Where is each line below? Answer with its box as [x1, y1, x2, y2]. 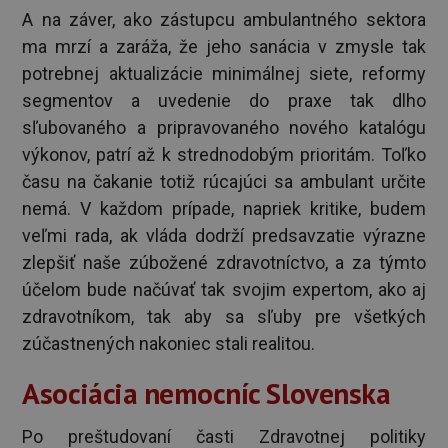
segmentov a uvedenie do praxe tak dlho [22, 89, 426, 111]
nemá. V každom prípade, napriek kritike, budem [22, 197, 426, 219]
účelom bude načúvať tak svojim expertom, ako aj [22, 278, 426, 300]
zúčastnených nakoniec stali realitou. [22, 332, 316, 354]
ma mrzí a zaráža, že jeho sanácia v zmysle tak [22, 35, 426, 57]
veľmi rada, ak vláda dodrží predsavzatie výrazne [22, 224, 426, 246]
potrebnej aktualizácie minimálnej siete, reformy [22, 62, 426, 84]
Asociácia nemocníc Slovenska [22, 373, 391, 412]
